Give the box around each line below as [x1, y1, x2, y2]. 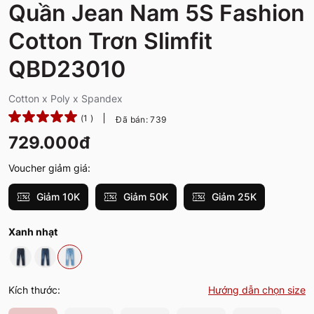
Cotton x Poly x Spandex [8, 92, 123, 104]
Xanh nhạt [8, 226, 57, 238]
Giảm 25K [209, 190, 257, 203]
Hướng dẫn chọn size [208, 284, 306, 296]
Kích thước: [8, 284, 60, 296]
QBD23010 [8, 55, 125, 83]
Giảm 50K [121, 190, 168, 203]
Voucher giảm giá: [8, 161, 90, 174]
